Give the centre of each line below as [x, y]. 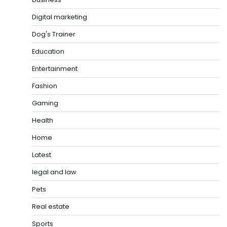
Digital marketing [60, 17]
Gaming [45, 103]
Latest [42, 155]
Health [43, 120]
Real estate [51, 206]
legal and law [54, 172]
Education [48, 51]
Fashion [45, 86]
